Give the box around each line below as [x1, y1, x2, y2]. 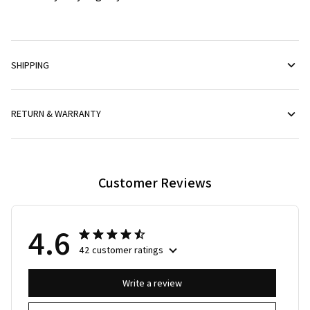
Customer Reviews [98, 173, 212, 192]
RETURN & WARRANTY [11, 107, 101, 120]
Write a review [122, 277, 182, 290]
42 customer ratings [79, 243, 163, 256]
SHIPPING [11, 58, 49, 71]
